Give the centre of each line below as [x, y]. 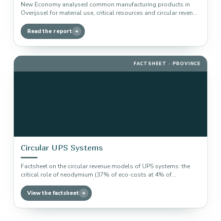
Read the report [50, 31]
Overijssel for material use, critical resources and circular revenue [110, 13]
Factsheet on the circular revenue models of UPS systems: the [105, 166]
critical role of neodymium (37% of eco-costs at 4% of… [98, 175]
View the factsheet [53, 193]
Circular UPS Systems [62, 147]
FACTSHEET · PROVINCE [167, 64]
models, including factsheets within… [73, 21]
